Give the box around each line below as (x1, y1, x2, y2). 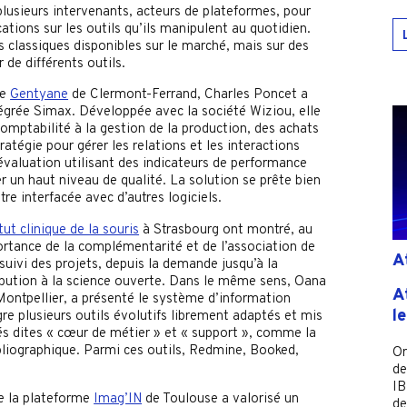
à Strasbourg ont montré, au (139, 221, 313, 239)
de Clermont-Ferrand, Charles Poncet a (68, 86, 309, 104)
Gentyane (10, 86, 69, 104)
